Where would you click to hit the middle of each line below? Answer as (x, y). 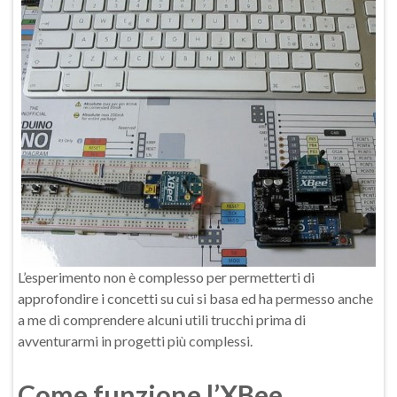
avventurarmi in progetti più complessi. (135, 341)
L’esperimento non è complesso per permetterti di (166, 277)
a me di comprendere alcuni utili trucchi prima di (162, 319)
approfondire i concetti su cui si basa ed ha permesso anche (195, 298)
